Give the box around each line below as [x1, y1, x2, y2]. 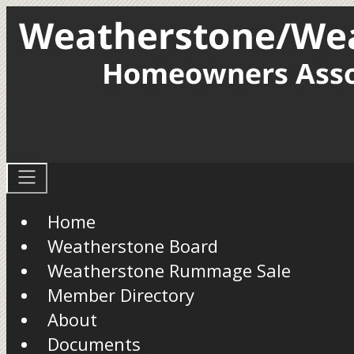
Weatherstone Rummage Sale [47, 258, 291, 282]
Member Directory [47, 283, 194, 307]
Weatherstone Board [47, 234, 218, 258]
